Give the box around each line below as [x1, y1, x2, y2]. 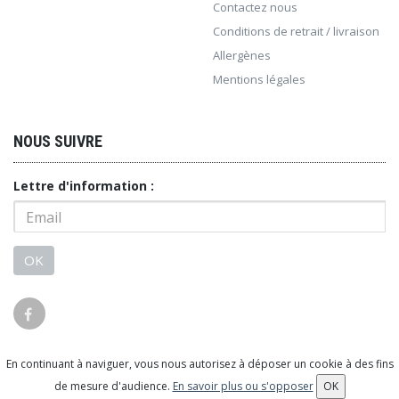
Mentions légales [213, 71, 305, 88]
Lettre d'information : [13, 177, 154, 195]
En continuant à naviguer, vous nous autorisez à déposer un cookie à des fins [5, 356, 394, 371]
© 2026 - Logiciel [58, 362, 158, 379]
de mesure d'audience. [53, 379, 173, 394]
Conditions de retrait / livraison [213, 23, 379, 40]
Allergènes [213, 47, 271, 64]
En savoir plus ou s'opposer [172, 379, 313, 394]
